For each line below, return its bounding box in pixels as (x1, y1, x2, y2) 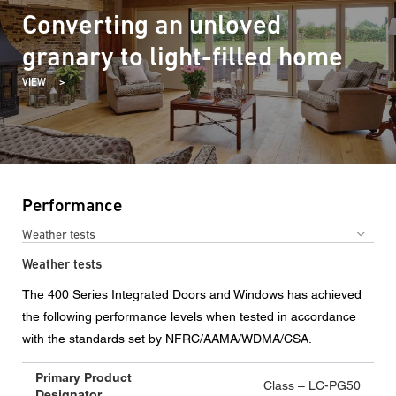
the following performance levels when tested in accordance (22, 309, 356, 324)
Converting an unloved (22, 8, 281, 40)
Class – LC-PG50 (263, 378, 361, 393)
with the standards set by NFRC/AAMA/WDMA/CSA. (22, 331, 312, 346)
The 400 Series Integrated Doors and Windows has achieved (22, 287, 362, 302)
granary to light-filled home (22, 40, 343, 72)
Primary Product (35, 370, 132, 385)
